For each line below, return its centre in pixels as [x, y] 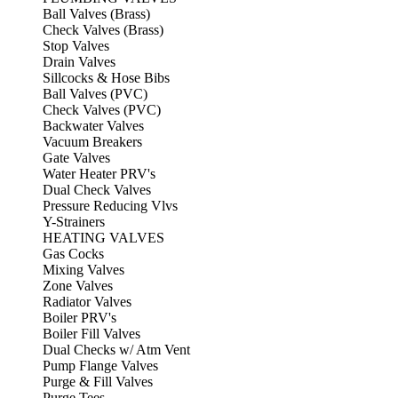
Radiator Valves [87, 302]
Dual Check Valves [97, 190]
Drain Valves [79, 62]
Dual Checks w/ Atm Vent [116, 350]
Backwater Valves [93, 126]
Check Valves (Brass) [103, 30]
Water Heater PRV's [99, 174]
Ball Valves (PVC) [95, 94]
